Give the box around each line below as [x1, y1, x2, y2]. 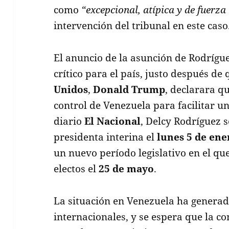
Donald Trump [93, 82, 166, 96]
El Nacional [84, 114, 141, 128]
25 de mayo [99, 162, 154, 175]
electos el [54, 162, 99, 175]
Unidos [54, 82, 88, 96]
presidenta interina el [54, 130, 157, 144]
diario [54, 114, 85, 128]
